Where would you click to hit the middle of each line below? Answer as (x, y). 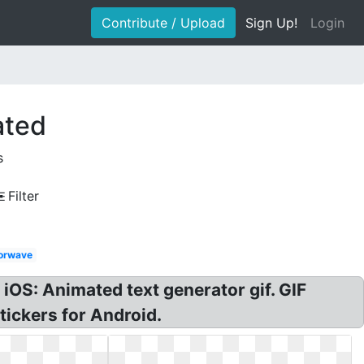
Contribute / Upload (163, 23)
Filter (24, 196)
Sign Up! (271, 23)
